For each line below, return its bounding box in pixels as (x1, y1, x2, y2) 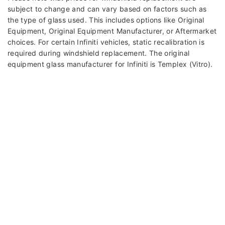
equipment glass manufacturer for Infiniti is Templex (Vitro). (8, 60, 213, 69)
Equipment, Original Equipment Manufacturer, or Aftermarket (8, 27, 217, 36)
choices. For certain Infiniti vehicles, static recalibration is (8, 38, 205, 47)
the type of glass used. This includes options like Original (8, 16, 204, 25)
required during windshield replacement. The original (8, 49, 190, 58)
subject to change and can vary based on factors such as (8, 5, 207, 14)
